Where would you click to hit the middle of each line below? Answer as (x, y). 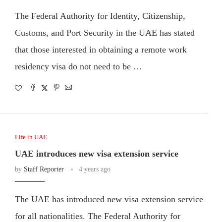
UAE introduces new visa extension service (96, 153)
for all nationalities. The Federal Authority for (97, 216)
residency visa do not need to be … (78, 66)
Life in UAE (31, 137)
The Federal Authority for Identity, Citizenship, (100, 16)
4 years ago (94, 169)
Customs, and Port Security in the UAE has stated (105, 32)
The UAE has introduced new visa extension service (109, 199)
